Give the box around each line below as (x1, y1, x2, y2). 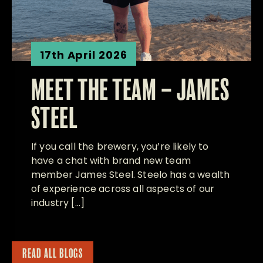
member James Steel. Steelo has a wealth (31, 167, 230, 181)
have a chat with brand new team (31, 153, 191, 167)
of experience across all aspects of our (31, 181, 215, 195)
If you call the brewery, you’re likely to (31, 139, 209, 153)
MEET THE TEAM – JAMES (31, 77, 230, 106)
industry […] (31, 195, 85, 210)
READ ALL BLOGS (22, 248, 83, 260)
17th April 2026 (40, 47, 127, 62)
